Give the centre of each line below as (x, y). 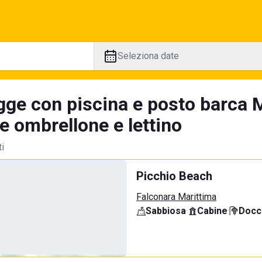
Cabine (212, 211)
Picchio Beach (174, 176)
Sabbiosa (166, 211)
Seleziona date (148, 56)
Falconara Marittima (176, 197)
